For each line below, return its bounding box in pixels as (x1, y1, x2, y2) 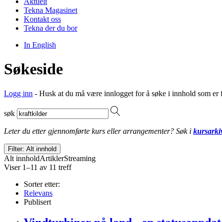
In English (24, 40, 56, 49)
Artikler (40, 154, 64, 163)
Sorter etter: (24, 179, 60, 188)
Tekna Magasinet (24, 5, 77, 14)
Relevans (24, 188, 53, 197)
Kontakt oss (24, 14, 61, 23)
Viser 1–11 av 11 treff (4, 163, 71, 171)
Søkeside (4, 60, 63, 78)
